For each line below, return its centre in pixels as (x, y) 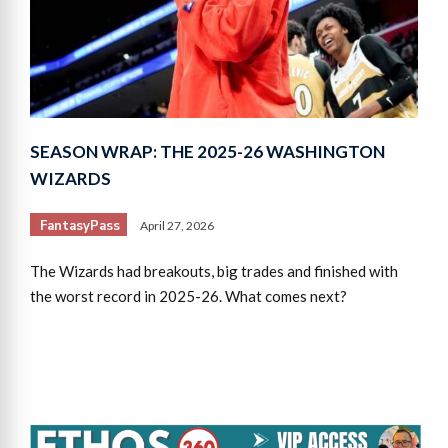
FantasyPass (80, 225)
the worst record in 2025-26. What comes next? (188, 295)
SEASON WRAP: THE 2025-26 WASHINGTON (207, 151)
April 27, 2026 (177, 225)
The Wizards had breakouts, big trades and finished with (214, 270)
